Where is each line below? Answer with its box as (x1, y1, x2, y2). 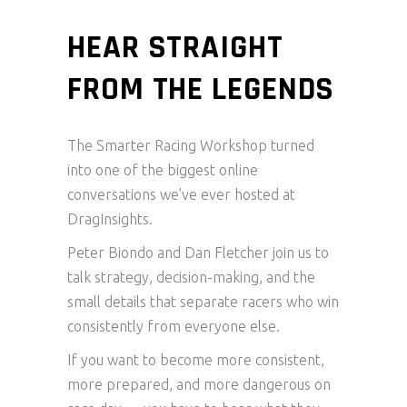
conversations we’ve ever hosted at (67, 186, 295, 203)
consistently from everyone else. (67, 318, 280, 334)
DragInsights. (67, 211, 153, 227)
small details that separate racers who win (67, 293, 339, 310)
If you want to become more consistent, (67, 352, 324, 368)
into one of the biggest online (67, 162, 258, 178)
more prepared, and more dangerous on (67, 376, 331, 392)
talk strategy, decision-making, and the (67, 269, 315, 285)
